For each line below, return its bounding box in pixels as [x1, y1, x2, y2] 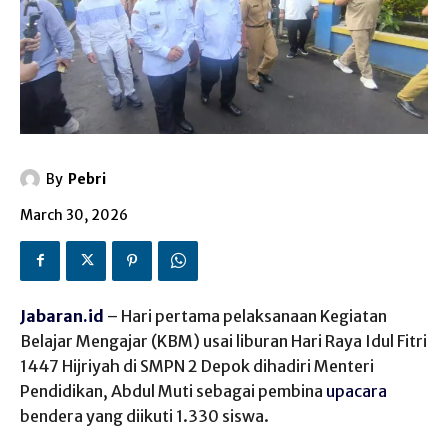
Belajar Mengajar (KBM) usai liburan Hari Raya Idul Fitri [20, 330, 427, 351]
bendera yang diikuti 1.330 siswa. [20, 405, 269, 426]
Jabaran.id [20, 305, 104, 326]
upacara [326, 380, 387, 401]
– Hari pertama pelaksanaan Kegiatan [104, 305, 387, 326]
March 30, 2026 [20, 206, 128, 225]
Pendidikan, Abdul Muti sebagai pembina [20, 380, 326, 401]
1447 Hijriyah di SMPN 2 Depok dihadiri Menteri [20, 355, 374, 376]
